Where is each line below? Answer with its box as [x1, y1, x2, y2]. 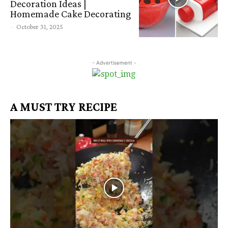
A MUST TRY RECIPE [10, 100, 117, 114]
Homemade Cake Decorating [10, 8, 131, 19]
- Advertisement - [92, 60, 136, 66]
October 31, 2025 [16, 22, 63, 31]
